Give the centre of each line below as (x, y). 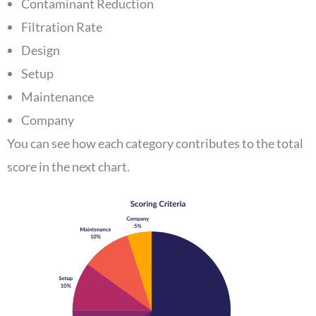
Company (48, 120)
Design (41, 50)
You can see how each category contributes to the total (155, 144)
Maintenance (57, 97)
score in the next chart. (69, 167)
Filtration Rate (62, 27)
